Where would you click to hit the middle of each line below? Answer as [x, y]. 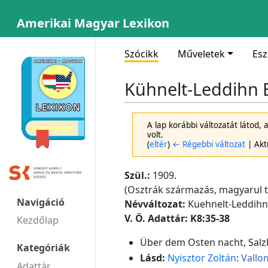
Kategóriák [43, 248]
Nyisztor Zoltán [202, 258]
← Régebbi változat [209, 144]
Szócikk [141, 54]
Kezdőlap [38, 220]
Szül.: [137, 176]
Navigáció [41, 202]
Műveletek [201, 54]
